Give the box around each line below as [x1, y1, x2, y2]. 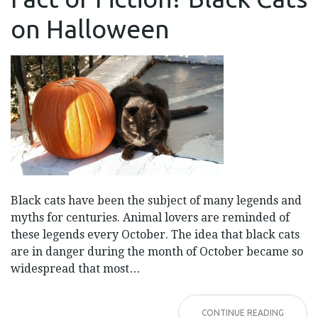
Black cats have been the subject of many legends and [11, 193, 302, 207]
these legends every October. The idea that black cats [11, 227, 300, 241]
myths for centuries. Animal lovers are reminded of [11, 210, 290, 224]
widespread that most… [11, 261, 141, 275]
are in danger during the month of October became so [11, 244, 303, 258]
